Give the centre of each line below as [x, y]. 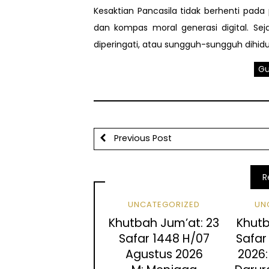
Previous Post [141, 138]
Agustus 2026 [164, 255]
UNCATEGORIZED [164, 204]
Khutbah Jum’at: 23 [164, 223]
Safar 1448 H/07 [164, 239]
